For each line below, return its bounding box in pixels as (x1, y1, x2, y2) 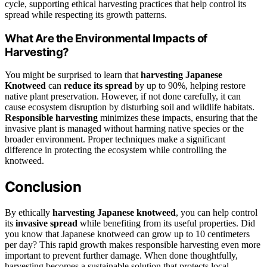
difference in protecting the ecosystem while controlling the (5, 145, 226, 156)
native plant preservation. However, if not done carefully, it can (5, 91, 241, 102)
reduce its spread (64, 80, 132, 91)
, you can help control (176, 207, 257, 218)
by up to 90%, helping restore (132, 80, 246, 91)
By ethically (5, 207, 52, 218)
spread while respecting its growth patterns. (5, 9, 167, 20)
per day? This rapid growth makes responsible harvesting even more (5, 240, 260, 250)
